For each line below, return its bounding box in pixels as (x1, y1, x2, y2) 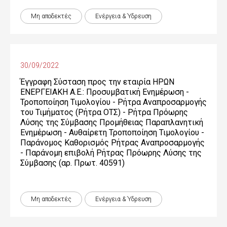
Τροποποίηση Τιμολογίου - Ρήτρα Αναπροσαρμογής (20, 97, 207, 107)
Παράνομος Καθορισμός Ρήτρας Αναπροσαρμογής (20, 138, 205, 147)
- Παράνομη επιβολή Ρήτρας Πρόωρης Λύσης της (20, 148, 202, 158)
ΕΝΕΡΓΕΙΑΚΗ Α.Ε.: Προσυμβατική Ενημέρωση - (20, 87, 189, 97)
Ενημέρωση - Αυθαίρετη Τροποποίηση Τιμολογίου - (20, 128, 204, 137)
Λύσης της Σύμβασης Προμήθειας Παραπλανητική (20, 118, 203, 127)
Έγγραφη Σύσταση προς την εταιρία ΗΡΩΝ (20, 77, 174, 87)
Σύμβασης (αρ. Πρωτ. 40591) (20, 158, 125, 168)
